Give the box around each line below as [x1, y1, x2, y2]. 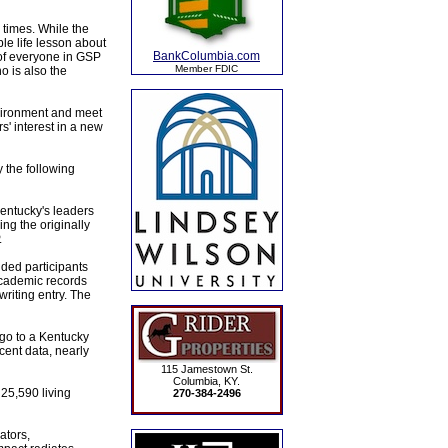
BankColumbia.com [153, 49, 260, 63]
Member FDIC [175, 63, 238, 74]
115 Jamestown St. [160, 363, 253, 375]
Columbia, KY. [173, 375, 240, 387]
